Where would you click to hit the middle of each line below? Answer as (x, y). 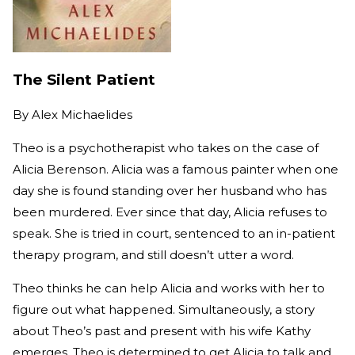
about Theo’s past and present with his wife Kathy (162, 330)
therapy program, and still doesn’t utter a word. (153, 254)
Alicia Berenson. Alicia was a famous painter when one (176, 169)
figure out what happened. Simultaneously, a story (164, 309)
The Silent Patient (84, 80)
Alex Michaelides (82, 114)
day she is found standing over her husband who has (170, 190)
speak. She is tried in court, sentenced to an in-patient (174, 233)
